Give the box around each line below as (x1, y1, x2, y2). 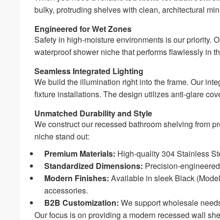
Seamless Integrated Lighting (34, 65, 144, 77)
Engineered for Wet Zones (34, 23, 132, 34)
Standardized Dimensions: (44, 160, 143, 171)
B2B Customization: (44, 196, 119, 208)
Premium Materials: (44, 147, 116, 159)
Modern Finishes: (44, 172, 110, 184)
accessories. (44, 184, 88, 196)
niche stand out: (34, 130, 90, 142)
